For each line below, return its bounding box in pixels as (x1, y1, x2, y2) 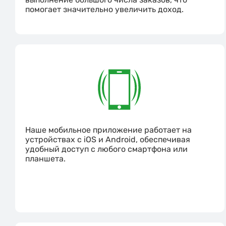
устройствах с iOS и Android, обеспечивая (25, 135, 190, 145)
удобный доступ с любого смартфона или (25, 144, 188, 154)
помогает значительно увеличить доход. (25, 5, 184, 15)
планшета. (25, 154, 66, 164)
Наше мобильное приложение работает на (25, 125, 192, 135)
